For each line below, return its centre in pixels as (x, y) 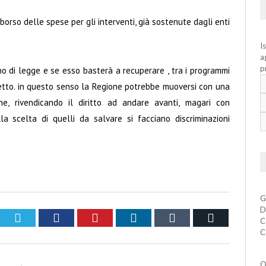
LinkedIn (159, 217)
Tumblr (193, 217)
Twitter (38, 217)
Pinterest (119, 217)
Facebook (83, 217)
